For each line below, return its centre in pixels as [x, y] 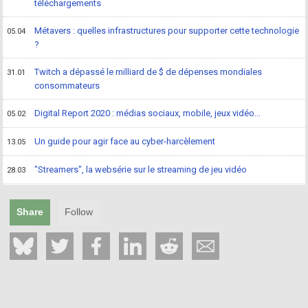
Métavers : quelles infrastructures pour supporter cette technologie [167, 31]
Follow [79, 212]
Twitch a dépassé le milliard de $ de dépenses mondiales [148, 72]
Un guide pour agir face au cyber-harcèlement [125, 142]
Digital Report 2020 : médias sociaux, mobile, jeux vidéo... [148, 113]
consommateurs [67, 86]
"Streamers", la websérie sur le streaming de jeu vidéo [141, 170]
